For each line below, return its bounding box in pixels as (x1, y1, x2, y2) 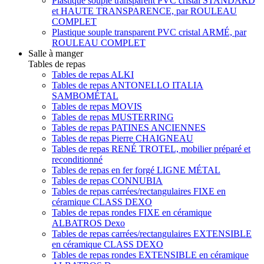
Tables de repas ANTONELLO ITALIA (52, 80, 203, 90)
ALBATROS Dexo (52, 217, 125, 228)
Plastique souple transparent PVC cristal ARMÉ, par (52, 27, 246, 37)
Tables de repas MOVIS (52, 101, 142, 111)
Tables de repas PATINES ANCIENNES (52, 122, 206, 133)
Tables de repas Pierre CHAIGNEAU (52, 133, 193, 143)
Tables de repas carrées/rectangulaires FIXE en (52, 186, 226, 196)
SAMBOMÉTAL (52, 90, 118, 101)
